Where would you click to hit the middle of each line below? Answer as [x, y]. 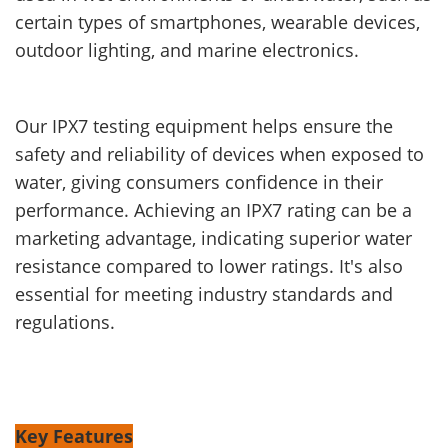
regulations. [65, 322]
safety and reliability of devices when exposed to [219, 154]
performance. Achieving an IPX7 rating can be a [213, 210]
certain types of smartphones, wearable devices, [217, 22]
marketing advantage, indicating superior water [213, 238]
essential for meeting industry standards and [204, 294]
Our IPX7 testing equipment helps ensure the [204, 126]
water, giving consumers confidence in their [199, 182]
